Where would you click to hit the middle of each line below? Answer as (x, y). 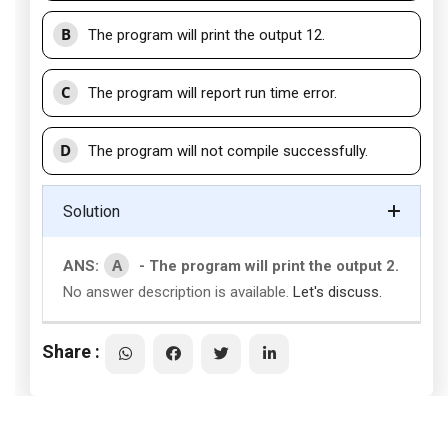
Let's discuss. (337, 292)
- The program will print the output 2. (269, 266)
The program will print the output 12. (206, 35)
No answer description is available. (178, 292)
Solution (91, 211)
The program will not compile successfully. (228, 151)
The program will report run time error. (212, 93)
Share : (71, 351)
